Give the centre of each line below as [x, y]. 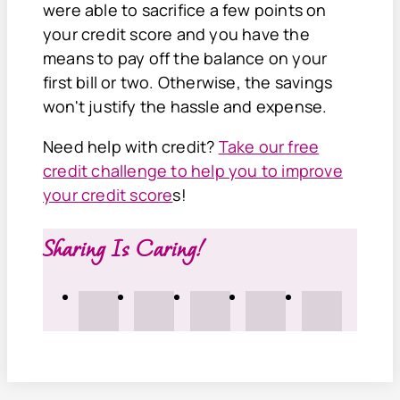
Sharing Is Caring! [123, 249]
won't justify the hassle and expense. [187, 106]
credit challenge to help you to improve [193, 170]
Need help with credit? [131, 146]
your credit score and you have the [176, 33]
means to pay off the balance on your [185, 58]
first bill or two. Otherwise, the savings [188, 82]
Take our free [269, 146]
